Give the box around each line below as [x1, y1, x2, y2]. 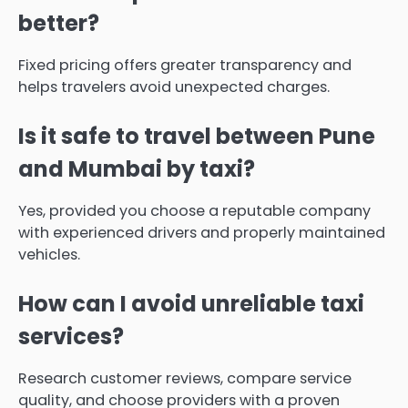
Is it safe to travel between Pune [18, 120, 375, 151]
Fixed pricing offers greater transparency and [18, 54, 352, 76]
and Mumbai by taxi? [18, 153, 255, 184]
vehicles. [18, 243, 80, 265]
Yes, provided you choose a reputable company [18, 199, 371, 221]
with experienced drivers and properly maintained [18, 221, 385, 243]
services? [18, 321, 124, 352]
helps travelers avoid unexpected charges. [18, 76, 330, 97]
